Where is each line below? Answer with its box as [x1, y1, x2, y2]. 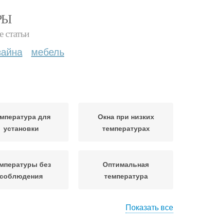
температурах [102, 123, 150, 133]
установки [3, 123, 39, 133]
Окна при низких [97, 111, 154, 121]
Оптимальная [103, 159, 149, 169]
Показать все [126, 201, 173, 213]
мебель [31, 44, 64, 58]
